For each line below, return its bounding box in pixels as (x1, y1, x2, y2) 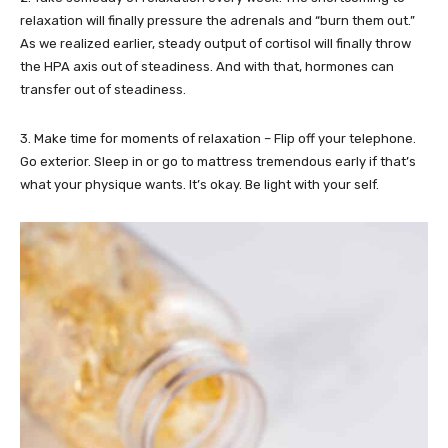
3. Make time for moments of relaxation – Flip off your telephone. (20, 130, 416, 146)
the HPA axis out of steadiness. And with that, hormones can (20, 58, 394, 74)
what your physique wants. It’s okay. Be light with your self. (20, 176, 379, 192)
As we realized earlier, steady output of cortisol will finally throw (20, 35, 411, 51)
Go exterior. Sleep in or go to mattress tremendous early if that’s (20, 153, 416, 169)
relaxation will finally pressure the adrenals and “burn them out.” (20, 12, 415, 28)
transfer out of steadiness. (20, 81, 186, 97)
